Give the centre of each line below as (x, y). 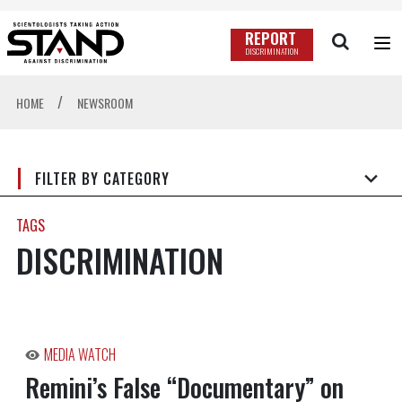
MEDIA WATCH (79, 355)
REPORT (270, 39)
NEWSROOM (105, 103)
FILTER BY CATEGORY (102, 178)
